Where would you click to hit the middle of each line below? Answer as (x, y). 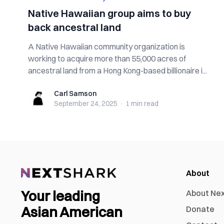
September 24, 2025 (86, 103)
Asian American (72, 212)
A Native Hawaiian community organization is (106, 46)
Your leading (60, 196)
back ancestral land (74, 27)
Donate (200, 209)
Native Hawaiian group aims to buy (109, 13)
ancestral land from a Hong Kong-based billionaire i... (117, 70)
